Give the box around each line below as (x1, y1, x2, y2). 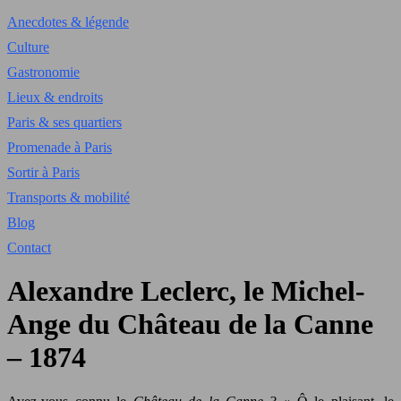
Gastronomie (7, 64, 80, 80)
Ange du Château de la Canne (7, 308, 373, 341)
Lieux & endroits (7, 90, 103, 105)
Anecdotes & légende (7, 14, 129, 30)
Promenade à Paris (7, 140, 112, 155)
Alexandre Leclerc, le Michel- (7, 275, 365, 308)
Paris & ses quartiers (7, 115, 122, 130)
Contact (7, 240, 51, 255)
